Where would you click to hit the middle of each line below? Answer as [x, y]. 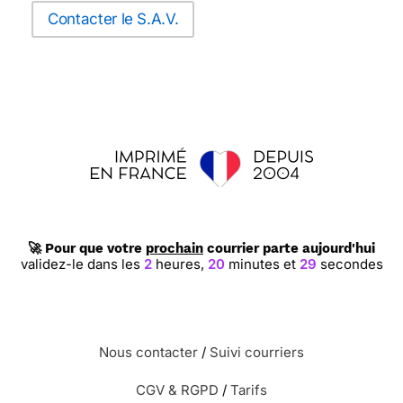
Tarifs [249, 390]
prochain [175, 248]
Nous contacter [148, 352]
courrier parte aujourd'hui [289, 248]
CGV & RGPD [177, 390]
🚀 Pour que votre [87, 248]
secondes [349, 264]
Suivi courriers [257, 352]
